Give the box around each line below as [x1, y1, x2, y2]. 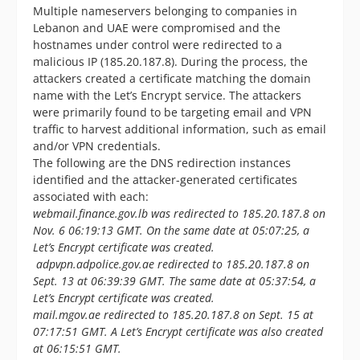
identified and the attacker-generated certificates [33, 172, 297, 188]
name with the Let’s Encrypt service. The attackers [33, 88, 301, 104]
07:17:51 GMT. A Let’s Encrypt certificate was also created [33, 324, 323, 340]
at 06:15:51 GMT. [33, 341, 121, 357]
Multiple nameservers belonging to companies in [33, 3, 297, 19]
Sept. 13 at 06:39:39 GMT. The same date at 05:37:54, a [33, 273, 316, 289]
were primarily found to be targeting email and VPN [33, 104, 312, 121]
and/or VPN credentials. [33, 138, 161, 154]
